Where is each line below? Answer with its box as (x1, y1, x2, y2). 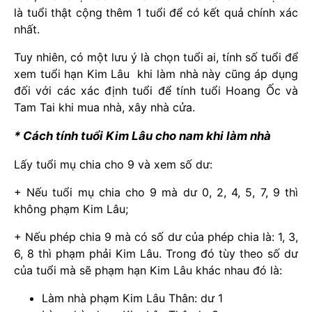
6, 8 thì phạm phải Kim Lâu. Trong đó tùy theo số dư (14, 246, 298, 260)
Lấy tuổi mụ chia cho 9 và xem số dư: (14, 157, 212, 171)
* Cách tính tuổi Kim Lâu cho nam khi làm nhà (14, 128, 271, 143)
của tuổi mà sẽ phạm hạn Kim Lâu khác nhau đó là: (14, 263, 282, 277)
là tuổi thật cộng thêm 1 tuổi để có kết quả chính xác (14, 6, 298, 20)
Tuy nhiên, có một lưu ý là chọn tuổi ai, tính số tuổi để (14, 50, 298, 65)
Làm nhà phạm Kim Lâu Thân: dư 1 (42, 290, 223, 305)
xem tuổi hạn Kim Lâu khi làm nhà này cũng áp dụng (14, 67, 298, 81)
